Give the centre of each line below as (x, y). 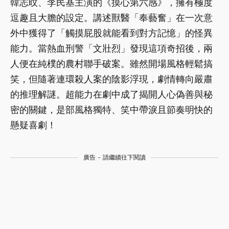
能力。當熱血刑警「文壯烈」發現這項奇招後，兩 (111, 48)
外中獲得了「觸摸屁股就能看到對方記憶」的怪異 (111, 33)
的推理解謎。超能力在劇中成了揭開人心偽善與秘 (111, 94)
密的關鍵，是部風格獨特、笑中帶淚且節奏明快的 (111, 109)
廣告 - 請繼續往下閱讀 (114, 157)
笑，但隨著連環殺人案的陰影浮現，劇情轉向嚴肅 (111, 79)
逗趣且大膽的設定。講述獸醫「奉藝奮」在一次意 (111, 17)
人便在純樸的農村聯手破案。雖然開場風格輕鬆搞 (111, 63)
